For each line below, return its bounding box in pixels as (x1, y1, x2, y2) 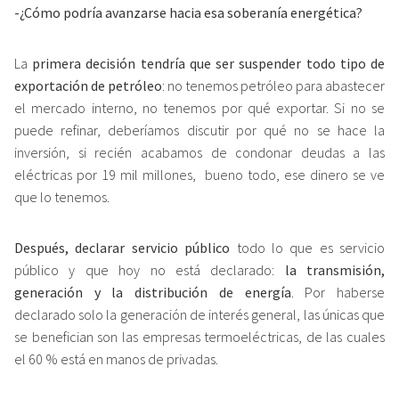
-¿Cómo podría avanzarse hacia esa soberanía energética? (14, 3, 362, 21)
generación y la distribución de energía (14, 282, 291, 301)
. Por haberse (290, 282, 386, 301)
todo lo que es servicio (230, 238, 385, 256)
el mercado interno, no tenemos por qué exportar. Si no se (14, 98, 385, 117)
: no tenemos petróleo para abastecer (162, 76, 385, 94)
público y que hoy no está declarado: (14, 260, 285, 279)
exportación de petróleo (14, 76, 162, 94)
